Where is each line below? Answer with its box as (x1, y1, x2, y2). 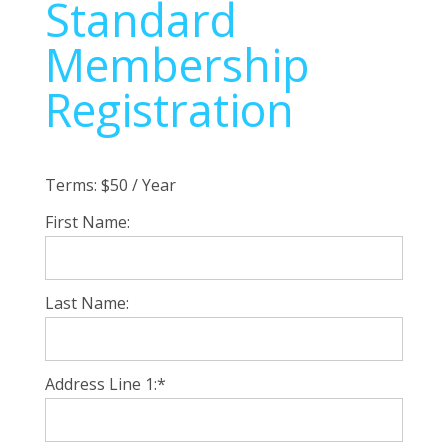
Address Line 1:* (44, 373, 166, 395)
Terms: (44, 174, 97, 196)
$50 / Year (100, 174, 176, 196)
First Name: (44, 211, 130, 233)
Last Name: (44, 292, 129, 314)
